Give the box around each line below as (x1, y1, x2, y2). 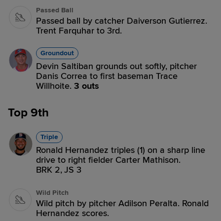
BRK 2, (36, 164, 62, 175)
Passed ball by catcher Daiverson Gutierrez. (36, 15, 207, 26)
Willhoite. (36, 80, 74, 91)
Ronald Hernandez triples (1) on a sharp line (36, 145, 205, 155)
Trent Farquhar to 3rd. (36, 25, 122, 36)
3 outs (74, 80, 99, 91)
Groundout (40, 49, 74, 57)
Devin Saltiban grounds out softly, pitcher (36, 61, 197, 72)
